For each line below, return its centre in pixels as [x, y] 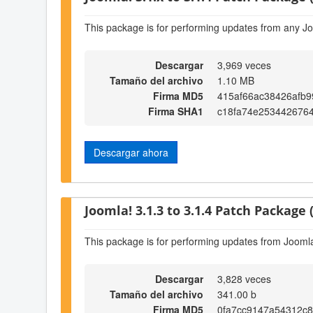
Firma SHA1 [176, 111]
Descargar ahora [131, 153]
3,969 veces [244, 65]
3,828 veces [244, 279]
